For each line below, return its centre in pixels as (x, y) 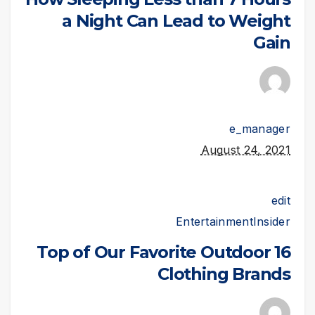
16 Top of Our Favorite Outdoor (153, 252)
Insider (271, 222)
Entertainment (214, 222)
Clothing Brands (224, 274)
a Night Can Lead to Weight (176, 20)
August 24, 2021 (245, 149)
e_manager (260, 128)
